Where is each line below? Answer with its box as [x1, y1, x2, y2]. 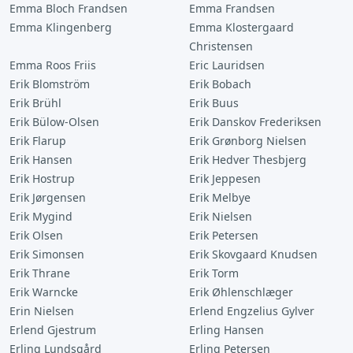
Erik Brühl [9, 95, 61, 110]
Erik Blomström [9, 76, 90, 91]
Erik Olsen [9, 228, 63, 243]
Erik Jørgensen [9, 190, 86, 205]
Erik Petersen [189, 228, 258, 243]
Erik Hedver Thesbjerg [189, 152, 307, 167]
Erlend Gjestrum [9, 322, 96, 337]
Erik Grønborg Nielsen [189, 133, 307, 148]
